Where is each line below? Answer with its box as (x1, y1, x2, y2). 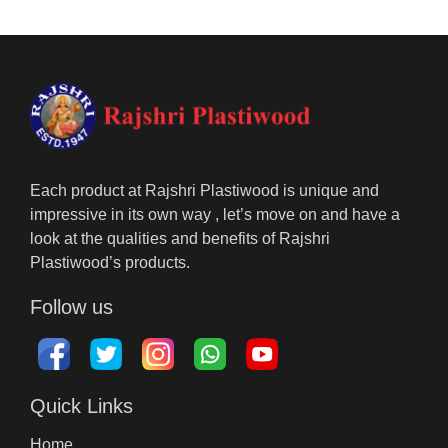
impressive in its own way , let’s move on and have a (30, 206, 400, 224)
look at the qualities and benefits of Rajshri (30, 230, 330, 248)
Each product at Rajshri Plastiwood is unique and (30, 182, 379, 200)
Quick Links (30, 395, 133, 418)
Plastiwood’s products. (30, 254, 190, 272)
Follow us (30, 296, 113, 319)
